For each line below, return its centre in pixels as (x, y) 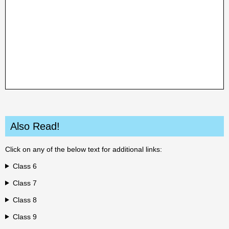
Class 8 (25, 200)
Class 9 (25, 216)
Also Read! (35, 126)
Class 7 (25, 183)
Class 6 (25, 166)
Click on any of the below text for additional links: (84, 149)
